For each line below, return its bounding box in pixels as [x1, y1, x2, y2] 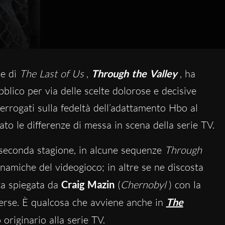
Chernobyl [120, 178, 166, 191]
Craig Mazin [61, 178, 118, 191]
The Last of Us [19, 67, 84, 80]
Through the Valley [91, 67, 177, 80]
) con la [168, 178, 201, 191]
